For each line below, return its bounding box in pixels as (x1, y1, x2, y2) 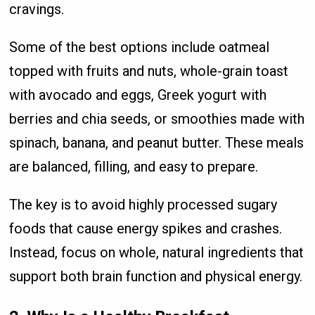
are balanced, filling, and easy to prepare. (9, 158, 259, 176)
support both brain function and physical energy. (9, 268, 303, 285)
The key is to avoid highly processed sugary (9, 196, 278, 214)
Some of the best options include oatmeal (9, 39, 270, 56)
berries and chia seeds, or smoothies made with (9, 110, 305, 128)
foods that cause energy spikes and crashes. (9, 220, 283, 238)
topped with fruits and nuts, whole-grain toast (9, 63, 289, 80)
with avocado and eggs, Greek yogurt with (9, 86, 267, 104)
